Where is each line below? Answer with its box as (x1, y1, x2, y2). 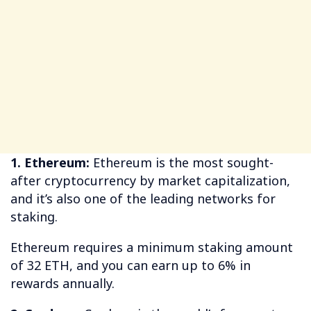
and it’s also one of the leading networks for (10, 190, 276, 207)
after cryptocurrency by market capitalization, (10, 171, 290, 189)
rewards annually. (10, 274, 115, 292)
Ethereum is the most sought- (90, 153, 274, 171)
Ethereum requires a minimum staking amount (10, 238, 293, 255)
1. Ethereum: (10, 153, 90, 171)
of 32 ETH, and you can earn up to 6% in (10, 256, 251, 274)
